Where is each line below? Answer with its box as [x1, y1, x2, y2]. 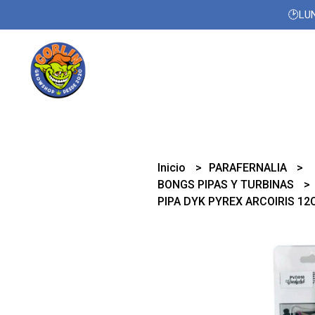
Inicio [157, 161, 189, 174]
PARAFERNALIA [209, 161, 290, 174]
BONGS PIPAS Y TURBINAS [157, 178, 297, 191]
